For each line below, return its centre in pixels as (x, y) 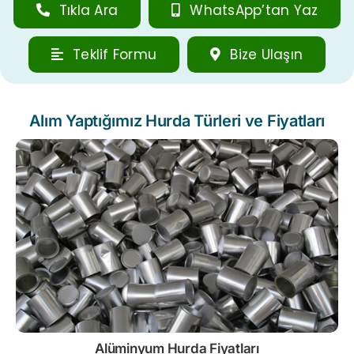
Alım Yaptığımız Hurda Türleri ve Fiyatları (177, 121)
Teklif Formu (115, 54)
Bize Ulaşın (267, 54)
